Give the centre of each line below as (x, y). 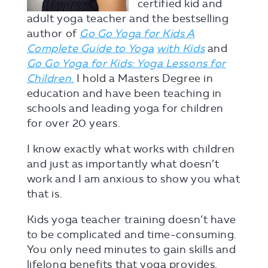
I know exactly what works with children (131, 149)
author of (53, 33)
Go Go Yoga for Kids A (137, 33)
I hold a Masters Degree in (144, 78)
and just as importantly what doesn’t (123, 164)
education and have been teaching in (124, 93)
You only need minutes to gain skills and (131, 249)
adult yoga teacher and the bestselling (128, 19)
